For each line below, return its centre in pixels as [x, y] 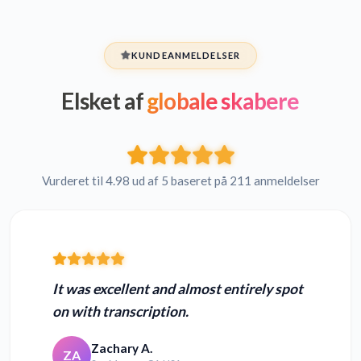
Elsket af [102, 101]
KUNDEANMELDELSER [186, 56]
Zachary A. [122, 348]
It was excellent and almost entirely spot [178, 289]
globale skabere [221, 101]
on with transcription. [120, 312]
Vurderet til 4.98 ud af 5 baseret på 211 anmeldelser [180, 181]
